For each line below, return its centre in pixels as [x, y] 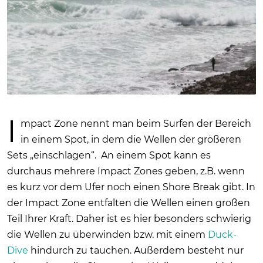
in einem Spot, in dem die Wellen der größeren [131, 139]
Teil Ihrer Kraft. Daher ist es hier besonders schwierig [129, 218]
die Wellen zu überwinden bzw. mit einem [107, 234]
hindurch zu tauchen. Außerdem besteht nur [136, 250]
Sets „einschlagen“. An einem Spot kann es [109, 155]
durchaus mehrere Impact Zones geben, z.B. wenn [126, 171]
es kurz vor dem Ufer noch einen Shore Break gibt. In [131, 187]
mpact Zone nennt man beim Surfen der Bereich [136, 123]
